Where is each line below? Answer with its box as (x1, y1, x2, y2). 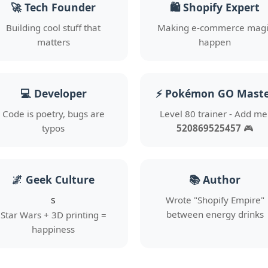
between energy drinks (166, 208, 264, 220)
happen (199, 36, 231, 48)
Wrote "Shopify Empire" (165, 194, 264, 206)
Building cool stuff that (6, 22, 100, 33)
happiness (32, 223, 75, 235)
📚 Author (189, 172, 240, 187)
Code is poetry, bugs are (2, 108, 105, 120)
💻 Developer (20, 86, 87, 100)
